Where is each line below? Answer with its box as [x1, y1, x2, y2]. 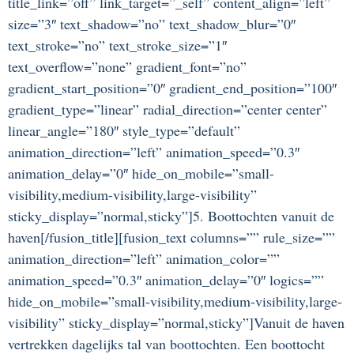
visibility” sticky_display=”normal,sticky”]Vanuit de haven [8, 313, 345, 333]
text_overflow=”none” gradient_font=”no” [8, 57, 247, 77]
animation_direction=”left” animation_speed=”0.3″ [8, 142, 299, 162]
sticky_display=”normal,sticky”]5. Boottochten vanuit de [8, 206, 334, 226]
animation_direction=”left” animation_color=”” [8, 249, 280, 269]
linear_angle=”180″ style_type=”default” [8, 121, 240, 141]
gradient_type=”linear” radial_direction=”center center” [8, 100, 327, 119]
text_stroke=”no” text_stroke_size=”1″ [8, 36, 227, 55]
